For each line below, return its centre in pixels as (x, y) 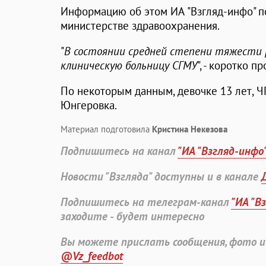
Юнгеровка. (89, 105)
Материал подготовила (106, 129)
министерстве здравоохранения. (140, 26)
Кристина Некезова (190, 129)
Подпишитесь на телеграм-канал (146, 202)
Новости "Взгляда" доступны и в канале (161, 177)
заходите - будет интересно (132, 216)
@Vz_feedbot (92, 256)
